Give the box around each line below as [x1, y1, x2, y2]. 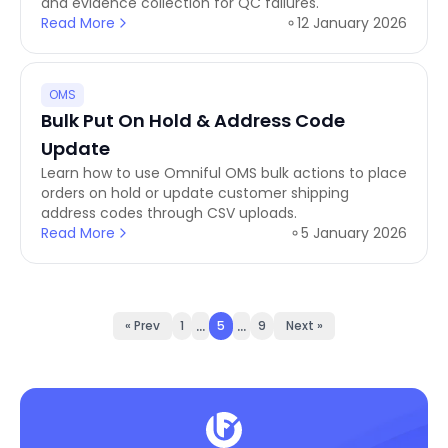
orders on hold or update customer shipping [41, 183, 349, 203]
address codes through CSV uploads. [41, 203, 297, 223]
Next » [286, 317, 323, 334]
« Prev [125, 317, 160, 334]
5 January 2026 [301, 223, 407, 243]
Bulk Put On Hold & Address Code [41, 108, 345, 133]
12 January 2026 [297, 13, 407, 33]
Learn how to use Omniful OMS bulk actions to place [41, 163, 407, 183]
